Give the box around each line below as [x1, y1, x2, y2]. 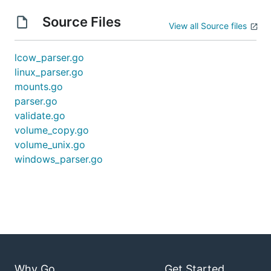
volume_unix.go [15, 139, 85, 151]
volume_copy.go [15, 124, 89, 136]
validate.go [15, 109, 65, 122]
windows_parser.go [15, 153, 103, 165]
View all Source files [169, 21, 247, 31]
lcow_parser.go [15, 51, 84, 64]
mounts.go [15, 80, 63, 93]
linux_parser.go [15, 66, 83, 78]
